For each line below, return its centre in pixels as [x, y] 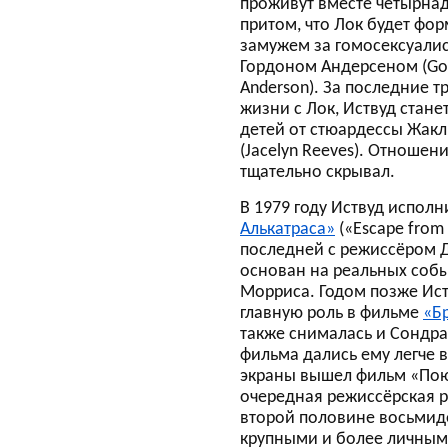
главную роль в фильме [331, 313]
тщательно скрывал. [317, 172]
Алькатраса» [287, 229]
